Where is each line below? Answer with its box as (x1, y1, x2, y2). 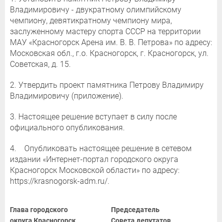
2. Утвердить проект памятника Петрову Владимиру (10, 80, 204, 90)
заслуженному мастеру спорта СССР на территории (10, 27, 201, 37)
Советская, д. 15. (10, 59, 71, 69)
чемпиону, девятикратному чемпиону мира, (10, 16, 172, 26)
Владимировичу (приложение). (10, 91, 123, 101)
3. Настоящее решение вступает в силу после (10, 112, 177, 122)
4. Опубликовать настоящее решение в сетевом (10, 144, 192, 154)
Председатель (111, 206, 160, 214)
